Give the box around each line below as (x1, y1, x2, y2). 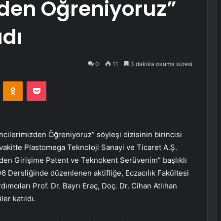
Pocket (46, 77, 67, 85)
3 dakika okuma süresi (129, 60, 192, 68)
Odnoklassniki (22, 77, 65, 85)
